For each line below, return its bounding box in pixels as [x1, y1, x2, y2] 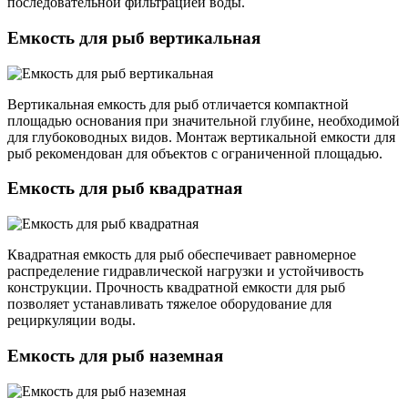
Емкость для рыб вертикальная [7, 27, 260, 47]
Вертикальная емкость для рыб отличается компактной [7, 96, 349, 112]
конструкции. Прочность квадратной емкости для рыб [7, 280, 345, 296]
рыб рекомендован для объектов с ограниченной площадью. [7, 145, 382, 161]
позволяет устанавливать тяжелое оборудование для [7, 296, 331, 312]
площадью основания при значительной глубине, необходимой [7, 112, 400, 128]
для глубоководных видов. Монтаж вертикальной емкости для [7, 128, 395, 145]
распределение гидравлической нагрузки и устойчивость [7, 263, 363, 280]
